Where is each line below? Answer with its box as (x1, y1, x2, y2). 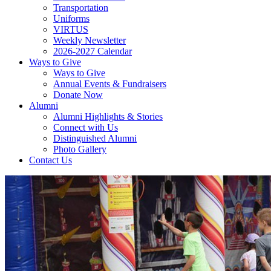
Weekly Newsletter (53, 35, 126, 45)
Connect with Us (53, 122, 118, 132)
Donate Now (53, 90, 103, 100)
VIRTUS (53, 24, 88, 34)
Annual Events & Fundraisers (53, 79, 166, 89)
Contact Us (29, 155, 72, 165)
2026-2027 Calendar (53, 46, 132, 56)
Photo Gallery (53, 144, 106, 154)
